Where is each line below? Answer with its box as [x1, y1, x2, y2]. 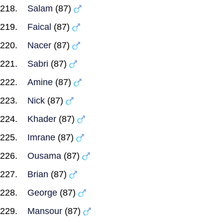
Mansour [27, 206, 62, 216]
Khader [27, 114, 56, 124]
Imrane [27, 132, 55, 142]
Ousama [27, 151, 61, 161]
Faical [27, 22, 51, 32]
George [27, 188, 57, 198]
